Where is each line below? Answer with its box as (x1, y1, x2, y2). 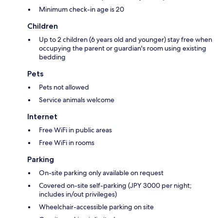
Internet (27, 112, 57, 122)
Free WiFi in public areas (39, 126, 112, 135)
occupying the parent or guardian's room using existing (39, 44, 206, 53)
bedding (39, 53, 66, 62)
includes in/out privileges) (39, 190, 117, 199)
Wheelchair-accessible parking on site (39, 202, 154, 212)
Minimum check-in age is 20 (39, 5, 124, 14)
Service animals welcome (39, 95, 114, 105)
